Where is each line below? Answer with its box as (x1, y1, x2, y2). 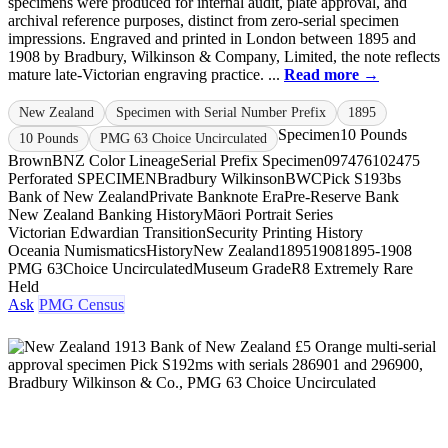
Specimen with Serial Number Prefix (116, 104, 326, 120)
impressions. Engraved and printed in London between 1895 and (8, 29, 416, 47)
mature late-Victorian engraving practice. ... (8, 65, 284, 83)
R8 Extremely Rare (291, 259, 413, 277)
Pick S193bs (322, 169, 401, 187)
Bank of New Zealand (8, 187, 149, 205)
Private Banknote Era (149, 187, 284, 205)
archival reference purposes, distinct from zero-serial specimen (8, 11, 399, 29)
